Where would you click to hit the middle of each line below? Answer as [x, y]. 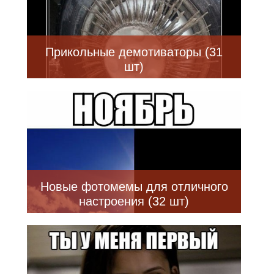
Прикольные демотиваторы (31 [134, 52]
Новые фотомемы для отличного [134, 186]
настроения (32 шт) [134, 201]
